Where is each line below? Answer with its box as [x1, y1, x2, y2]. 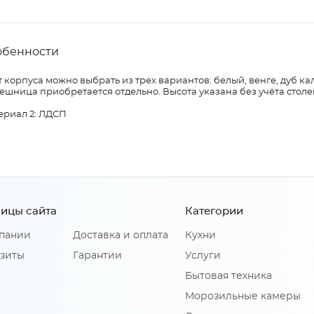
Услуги [185, 251, 221, 261]
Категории [185, 206, 243, 217]
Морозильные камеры [185, 292, 301, 302]
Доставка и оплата [73, 231, 168, 241]
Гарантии [73, 251, 122, 261]
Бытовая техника [185, 271, 272, 282]
